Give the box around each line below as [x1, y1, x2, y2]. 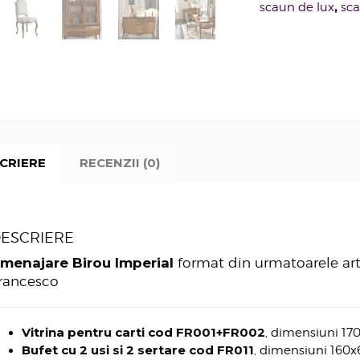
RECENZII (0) [79, 154, 160, 170]
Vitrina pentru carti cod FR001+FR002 [21, 324, 265, 340]
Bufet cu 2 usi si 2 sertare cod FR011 [21, 342, 254, 358]
